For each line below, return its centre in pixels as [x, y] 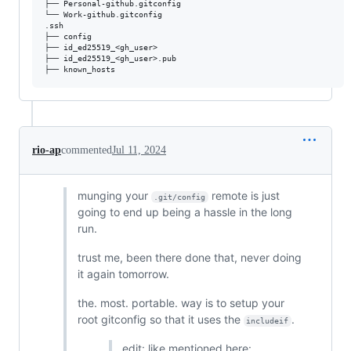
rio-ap [47, 150]
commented [87, 150]
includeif [268, 320]
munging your [114, 195]
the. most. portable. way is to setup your [181, 302]
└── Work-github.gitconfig [103, 14]
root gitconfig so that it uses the [160, 319]
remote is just [246, 195]
